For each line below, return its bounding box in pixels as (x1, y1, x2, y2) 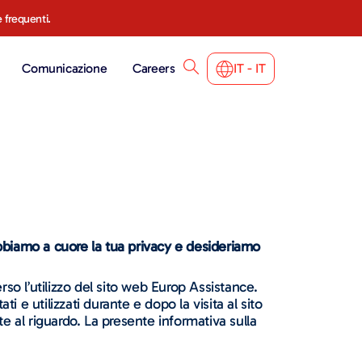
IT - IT (234, 61, 267, 76)
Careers (133, 61, 175, 76)
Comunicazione (22, 61, 107, 76)
